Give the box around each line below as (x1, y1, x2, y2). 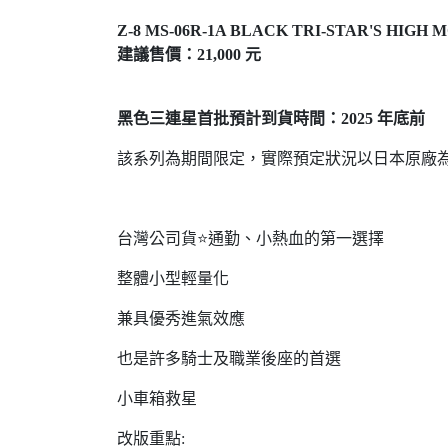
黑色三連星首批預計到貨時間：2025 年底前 (117, 110, 425, 127)
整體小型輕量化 (117, 270, 229, 287)
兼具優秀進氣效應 (117, 310, 245, 327)
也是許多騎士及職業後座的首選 (117, 350, 341, 367)
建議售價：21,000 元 (117, 46, 261, 63)
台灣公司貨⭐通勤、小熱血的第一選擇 (117, 230, 384, 247)
